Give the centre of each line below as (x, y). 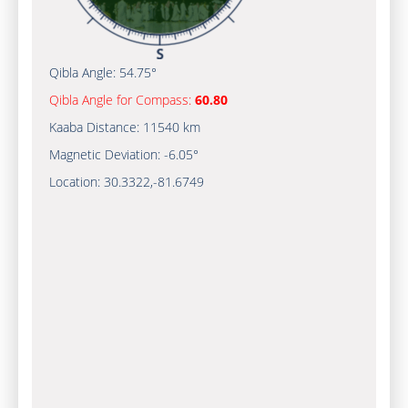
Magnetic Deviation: (106, 154)
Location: (76, 182)
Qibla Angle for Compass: (122, 100)
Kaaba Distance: (96, 127)
